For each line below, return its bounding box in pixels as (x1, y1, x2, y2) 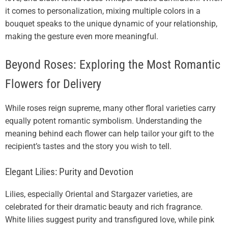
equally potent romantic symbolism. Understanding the (5, 116, 202, 126)
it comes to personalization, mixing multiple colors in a (5, 6, 201, 16)
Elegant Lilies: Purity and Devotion (5, 166, 133, 178)
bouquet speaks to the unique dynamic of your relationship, (5, 19, 217, 29)
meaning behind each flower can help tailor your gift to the (5, 129, 214, 139)
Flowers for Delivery (5, 77, 101, 92)
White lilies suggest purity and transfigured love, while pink (5, 215, 214, 225)
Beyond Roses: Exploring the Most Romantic (5, 58, 220, 72)
